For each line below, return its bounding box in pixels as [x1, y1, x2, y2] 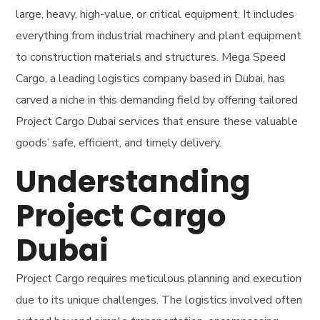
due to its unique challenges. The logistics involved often [16, 291, 303, 308]
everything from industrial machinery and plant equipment [16, 27, 302, 44]
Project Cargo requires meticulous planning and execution [16, 270, 302, 286]
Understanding [16, 160, 251, 203]
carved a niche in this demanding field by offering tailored [16, 91, 299, 108]
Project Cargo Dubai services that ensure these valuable [16, 113, 299, 129]
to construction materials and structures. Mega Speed [16, 49, 286, 65]
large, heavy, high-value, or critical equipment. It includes [16, 6, 295, 22]
